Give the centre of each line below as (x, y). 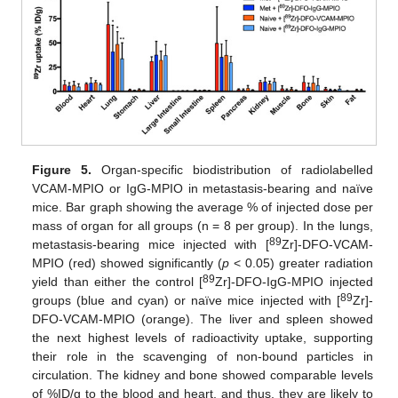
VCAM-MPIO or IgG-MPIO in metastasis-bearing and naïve (203, 189)
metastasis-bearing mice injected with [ (151, 245)
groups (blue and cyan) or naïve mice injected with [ (186, 301)
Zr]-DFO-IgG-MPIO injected (294, 282)
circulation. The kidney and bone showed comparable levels (203, 375)
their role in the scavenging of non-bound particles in (203, 357)
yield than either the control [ (118, 282)
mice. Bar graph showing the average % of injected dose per (203, 207)
